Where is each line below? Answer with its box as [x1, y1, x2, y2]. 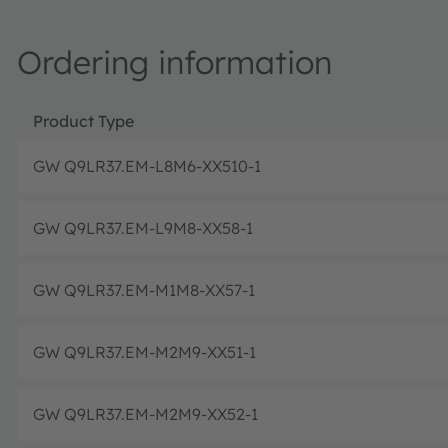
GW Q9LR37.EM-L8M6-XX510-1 [33, 155, 261, 176]
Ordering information [17, 41, 332, 82]
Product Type [33, 110, 134, 131]
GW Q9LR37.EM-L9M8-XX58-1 [33, 217, 253, 238]
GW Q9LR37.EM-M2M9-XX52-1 [33, 403, 258, 424]
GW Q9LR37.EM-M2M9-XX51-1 [33, 341, 256, 362]
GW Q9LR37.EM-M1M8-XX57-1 [33, 279, 255, 300]
